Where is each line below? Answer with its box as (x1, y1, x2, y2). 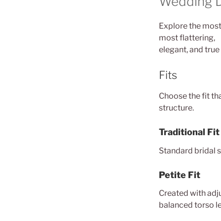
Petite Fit (159, 169, 200, 180)
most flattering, (159, 33, 215, 42)
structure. (159, 103, 194, 112)
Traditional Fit (159, 127, 220, 137)
